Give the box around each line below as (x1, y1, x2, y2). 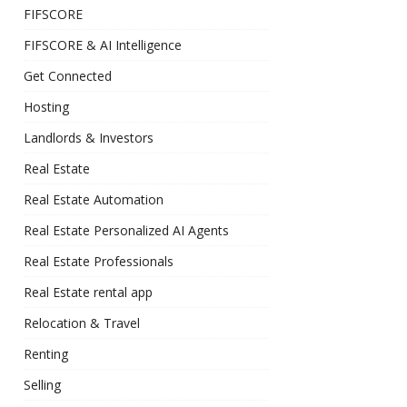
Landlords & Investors (24, 129, 154, 146)
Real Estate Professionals (24, 253, 174, 270)
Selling (24, 376, 61, 393)
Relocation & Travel (24, 314, 140, 332)
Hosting (24, 98, 69, 115)
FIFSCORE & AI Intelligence (24, 36, 182, 54)
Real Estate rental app (24, 283, 153, 301)
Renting (24, 345, 68, 362)
